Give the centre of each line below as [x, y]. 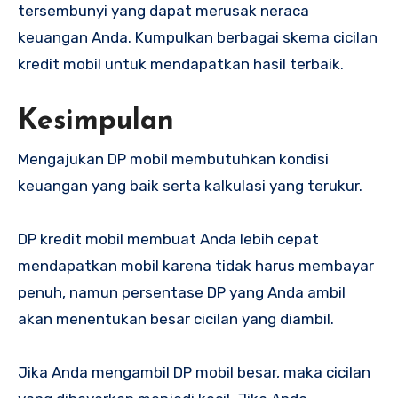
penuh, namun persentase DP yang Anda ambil [182, 292]
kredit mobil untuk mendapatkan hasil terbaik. [181, 64]
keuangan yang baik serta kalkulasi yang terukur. [192, 185]
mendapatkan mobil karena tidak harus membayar [196, 265]
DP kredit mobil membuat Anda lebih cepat [168, 239]
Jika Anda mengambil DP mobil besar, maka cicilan [194, 372]
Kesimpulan [96, 121]
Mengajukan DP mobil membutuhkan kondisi [173, 159]
